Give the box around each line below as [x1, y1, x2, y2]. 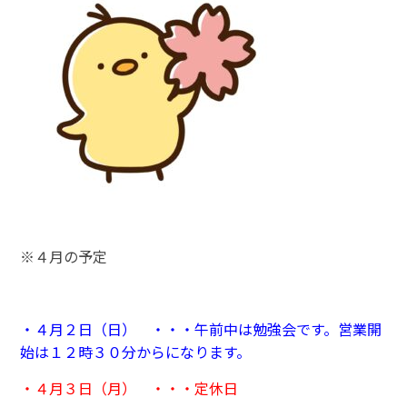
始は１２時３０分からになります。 [20, 340, 252, 362]
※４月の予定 [20, 244, 108, 267]
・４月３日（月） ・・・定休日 [20, 376, 239, 399]
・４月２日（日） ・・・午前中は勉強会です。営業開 [20, 317, 382, 340]
